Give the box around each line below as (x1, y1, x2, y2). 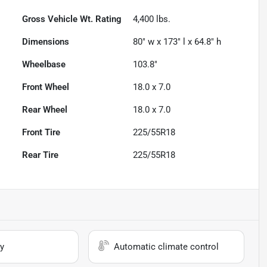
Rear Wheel (22, 104, 68, 115)
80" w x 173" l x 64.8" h (133, 36, 222, 47)
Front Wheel (22, 81, 70, 92)
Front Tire (22, 126, 61, 138)
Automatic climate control (114, 241, 219, 252)
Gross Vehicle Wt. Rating (22, 13, 122, 24)
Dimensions (22, 36, 70, 47)
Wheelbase (22, 58, 66, 70)
